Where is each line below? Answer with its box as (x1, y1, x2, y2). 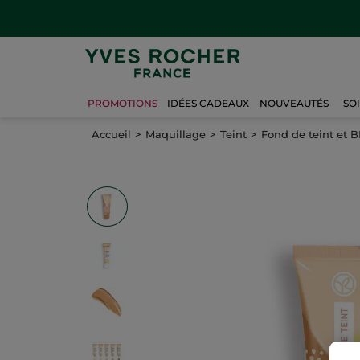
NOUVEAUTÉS (259, 97, 329, 110)
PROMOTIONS (88, 97, 157, 110)
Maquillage (145, 127, 206, 141)
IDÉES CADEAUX (167, 97, 249, 110)
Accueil (92, 127, 131, 141)
